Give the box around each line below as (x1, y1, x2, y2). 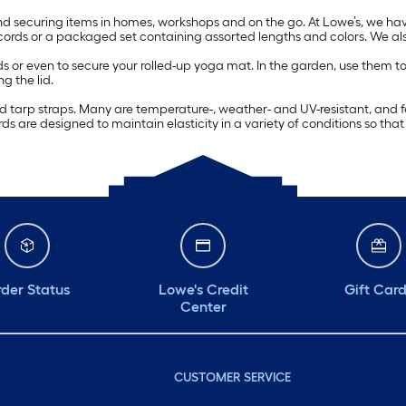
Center (179, 298, 227, 316)
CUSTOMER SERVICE (173, 370, 291, 386)
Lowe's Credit (158, 281, 248, 299)
